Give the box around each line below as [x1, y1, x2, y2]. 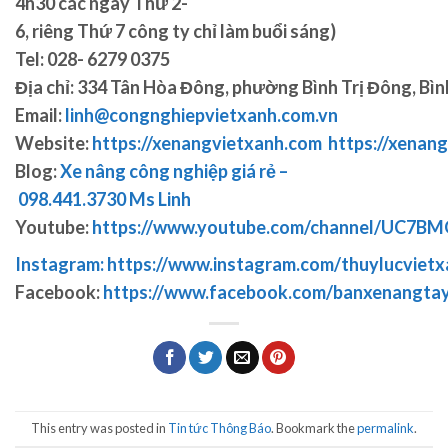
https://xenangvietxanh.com [92, 131, 322, 154]
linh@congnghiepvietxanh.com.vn [65, 103, 338, 126]
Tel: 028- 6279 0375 [15, 47, 170, 70]
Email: [15, 103, 65, 126]
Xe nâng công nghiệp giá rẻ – [60, 159, 288, 182]
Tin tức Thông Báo [168, 420, 271, 437]
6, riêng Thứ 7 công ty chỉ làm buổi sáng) [15, 19, 336, 42]
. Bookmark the [271, 420, 357, 437]
